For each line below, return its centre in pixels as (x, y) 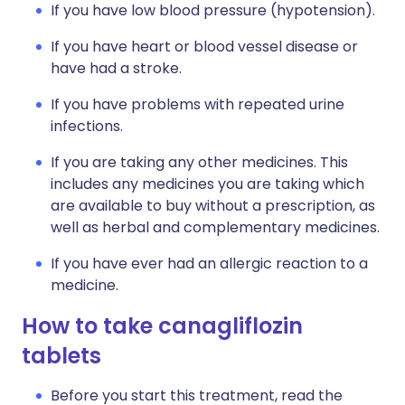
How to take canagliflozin (162, 326)
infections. (87, 126)
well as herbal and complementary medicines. (215, 227)
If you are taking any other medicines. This (199, 162)
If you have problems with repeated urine (198, 104)
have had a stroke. (116, 68)
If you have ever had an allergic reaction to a (209, 264)
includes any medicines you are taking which (207, 184)
